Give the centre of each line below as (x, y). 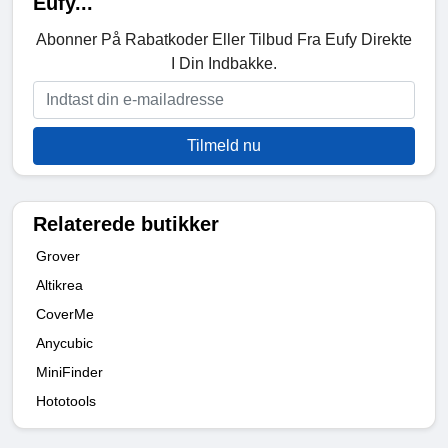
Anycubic (64, 343)
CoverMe (65, 314)
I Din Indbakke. (224, 64)
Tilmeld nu (224, 146)
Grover (58, 256)
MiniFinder (69, 372)
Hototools (66, 401)
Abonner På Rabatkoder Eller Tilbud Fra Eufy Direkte (224, 40)
